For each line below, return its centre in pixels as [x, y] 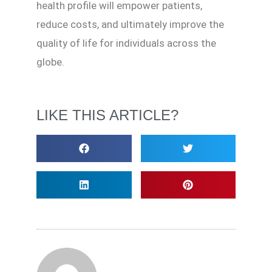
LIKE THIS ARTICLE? [107, 115]
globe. [50, 62]
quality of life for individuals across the [126, 43]
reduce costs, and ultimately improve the [130, 24]
